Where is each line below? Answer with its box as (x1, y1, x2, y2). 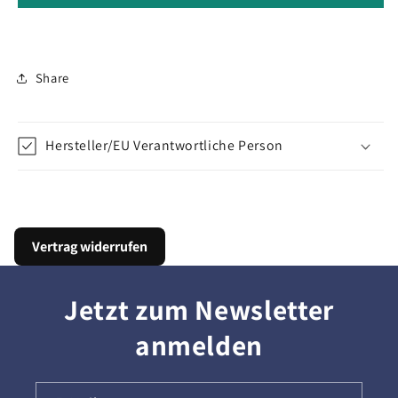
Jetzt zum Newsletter (64, 291, 334, 328)
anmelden (134, 326, 264, 363)
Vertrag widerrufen (31, 236, 147, 256)
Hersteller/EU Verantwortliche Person (45, 135, 283, 155)
